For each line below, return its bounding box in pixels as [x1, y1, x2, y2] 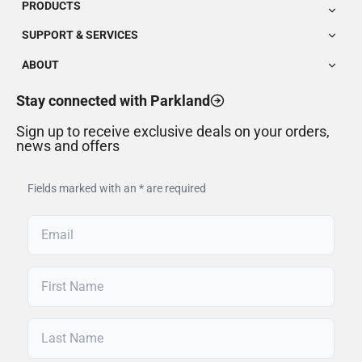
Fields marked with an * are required [27, 181, 206, 195]
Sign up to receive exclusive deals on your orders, [16, 123, 330, 140]
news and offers [16, 137, 120, 154]
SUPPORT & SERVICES [22, 27, 138, 41]
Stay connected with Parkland [16, 92, 210, 109]
